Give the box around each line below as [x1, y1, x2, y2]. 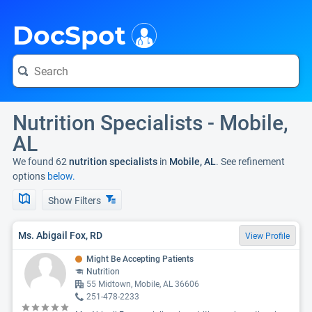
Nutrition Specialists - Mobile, [13, 111, 288, 135]
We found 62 [13, 156, 67, 167]
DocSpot [13, 20, 126, 51]
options [13, 171, 47, 182]
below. [47, 171, 75, 182]
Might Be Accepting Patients [86, 254, 194, 264]
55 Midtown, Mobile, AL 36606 [86, 279, 199, 289]
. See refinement [216, 156, 285, 167]
